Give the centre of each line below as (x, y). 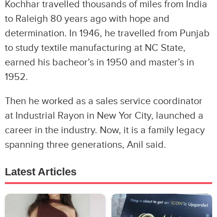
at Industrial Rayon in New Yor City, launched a (104, 116)
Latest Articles (41, 172)
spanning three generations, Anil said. (85, 145)
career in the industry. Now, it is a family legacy (105, 131)
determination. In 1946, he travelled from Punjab (107, 34)
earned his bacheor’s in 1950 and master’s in (100, 63)
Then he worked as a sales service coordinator (104, 101)
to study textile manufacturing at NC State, (95, 48)
